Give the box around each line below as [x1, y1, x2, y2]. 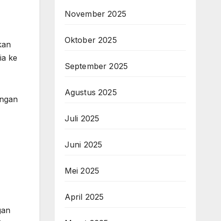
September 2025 [64, 61, 128, 71]
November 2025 [64, 9, 127, 19]
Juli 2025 [64, 113, 100, 123]
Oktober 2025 [64, 35, 117, 45]
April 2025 [64, 192, 104, 202]
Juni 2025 [64, 140, 103, 149]
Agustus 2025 [64, 87, 117, 97]
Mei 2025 [64, 166, 100, 176]
